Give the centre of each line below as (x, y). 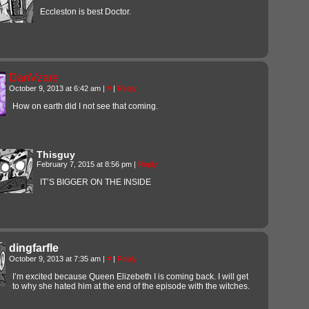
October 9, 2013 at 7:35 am (56, 258)
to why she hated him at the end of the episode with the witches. (131, 286)
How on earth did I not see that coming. (85, 106)
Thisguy (56, 154)
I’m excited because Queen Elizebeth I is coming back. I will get (130, 276)
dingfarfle (34, 248)
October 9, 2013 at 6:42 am (56, 88)
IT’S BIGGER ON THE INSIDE (96, 182)
